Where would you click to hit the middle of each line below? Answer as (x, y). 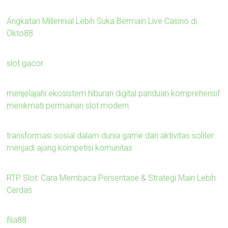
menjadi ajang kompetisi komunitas (70, 148)
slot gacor (25, 63)
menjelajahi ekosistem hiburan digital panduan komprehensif (113, 93)
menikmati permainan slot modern (68, 105)
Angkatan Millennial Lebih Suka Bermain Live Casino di (102, 21)
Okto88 (20, 33)
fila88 (17, 220)
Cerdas (20, 190)
